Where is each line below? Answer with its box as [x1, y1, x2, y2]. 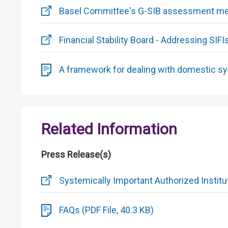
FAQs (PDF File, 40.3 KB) [59, 205, 154, 216]
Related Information [41, 120, 177, 138]
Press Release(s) [41, 149, 111, 160]
